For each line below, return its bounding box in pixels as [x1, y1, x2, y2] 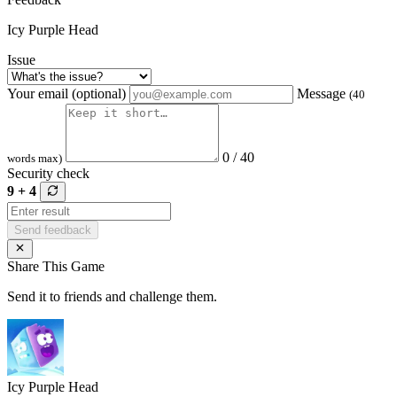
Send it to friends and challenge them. [7, 288, 217, 304]
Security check [7, 166, 90, 182]
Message [297, 86, 349, 102]
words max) [7, 152, 62, 166]
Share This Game [7, 258, 105, 274]
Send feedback [14, 222, 91, 237]
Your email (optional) [7, 86, 126, 102]
